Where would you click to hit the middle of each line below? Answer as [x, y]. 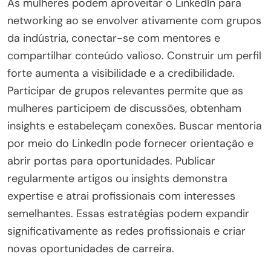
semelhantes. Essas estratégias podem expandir [128, 214]
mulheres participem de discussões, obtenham [124, 109]
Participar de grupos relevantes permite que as [125, 91]
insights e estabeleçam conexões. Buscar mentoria [135, 126]
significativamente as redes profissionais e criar [126, 231]
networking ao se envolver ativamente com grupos [134, 21]
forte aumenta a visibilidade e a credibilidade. [121, 73]
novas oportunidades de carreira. [91, 249]
